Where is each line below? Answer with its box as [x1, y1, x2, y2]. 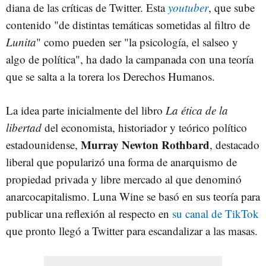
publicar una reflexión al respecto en [6, 206, 172, 221]
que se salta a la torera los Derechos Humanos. [6, 69, 215, 84]
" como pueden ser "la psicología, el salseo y [36, 34, 238, 49]
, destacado [210, 137, 259, 152]
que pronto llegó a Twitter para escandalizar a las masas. [6, 223, 258, 238]
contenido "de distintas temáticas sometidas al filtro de [6, 17, 250, 32]
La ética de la [166, 103, 228, 118]
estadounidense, [6, 137, 81, 152]
